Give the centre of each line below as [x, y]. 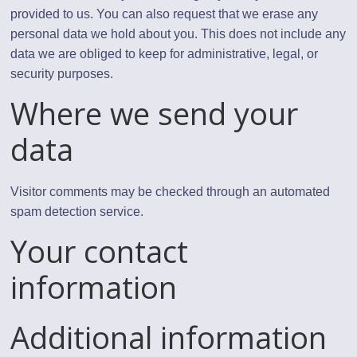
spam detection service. [77, 211]
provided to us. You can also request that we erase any [165, 14]
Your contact [100, 251]
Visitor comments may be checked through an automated [171, 191]
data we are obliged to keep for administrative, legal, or [165, 53]
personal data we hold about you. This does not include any [178, 33]
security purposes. [62, 73]
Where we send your [155, 113]
